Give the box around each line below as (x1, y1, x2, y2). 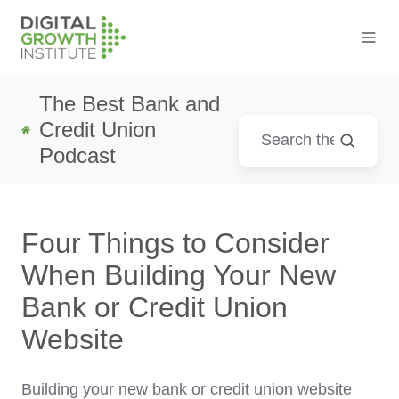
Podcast (39, 143, 117, 168)
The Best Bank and (39, 92, 221, 117)
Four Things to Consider (21, 227, 330, 260)
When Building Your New (21, 259, 336, 292)
